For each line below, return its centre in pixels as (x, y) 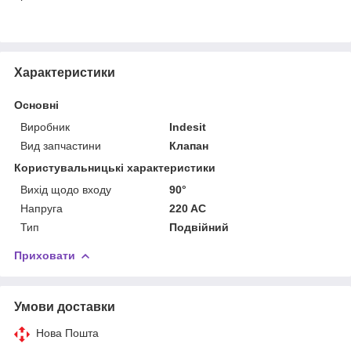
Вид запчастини (61, 145)
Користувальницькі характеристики (115, 167)
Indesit (188, 127)
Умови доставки (65, 306)
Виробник (45, 127)
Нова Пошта (67, 333)
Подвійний (199, 227)
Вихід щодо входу (66, 189)
